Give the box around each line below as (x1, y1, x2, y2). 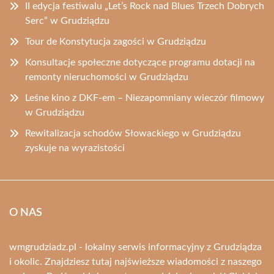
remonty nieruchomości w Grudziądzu (25, 72, 188, 82)
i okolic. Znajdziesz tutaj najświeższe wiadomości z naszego (9, 257, 262, 267)
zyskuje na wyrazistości (25, 143, 125, 153)
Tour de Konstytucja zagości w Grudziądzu (25, 37, 206, 46)
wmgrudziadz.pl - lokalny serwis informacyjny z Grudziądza (9, 242, 262, 252)
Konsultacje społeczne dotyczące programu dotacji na (25, 57, 255, 67)
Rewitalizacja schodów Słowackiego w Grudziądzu (25, 128, 241, 138)
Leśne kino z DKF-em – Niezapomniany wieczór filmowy (25, 93, 264, 103)
